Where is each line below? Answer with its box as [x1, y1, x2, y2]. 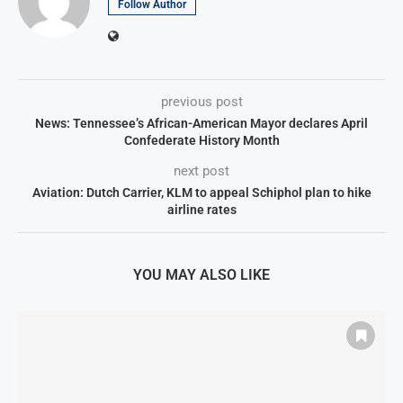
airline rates [166, 202, 237, 218]
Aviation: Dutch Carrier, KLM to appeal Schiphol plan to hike [31, 185, 372, 201]
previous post [160, 94, 243, 111]
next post [174, 163, 229, 180]
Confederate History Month [123, 133, 280, 148]
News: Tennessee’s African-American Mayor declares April [35, 116, 368, 131]
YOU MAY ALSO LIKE [133, 266, 270, 284]
